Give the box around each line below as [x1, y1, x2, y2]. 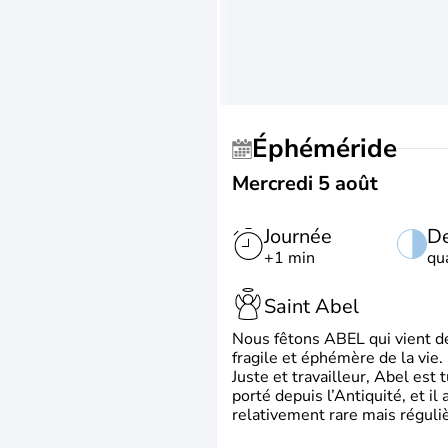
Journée [264, 223, 332, 250]
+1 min [264, 247, 315, 269]
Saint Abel [264, 292, 359, 320]
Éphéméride [268, 131, 397, 166]
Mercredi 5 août [232, 170, 378, 197]
